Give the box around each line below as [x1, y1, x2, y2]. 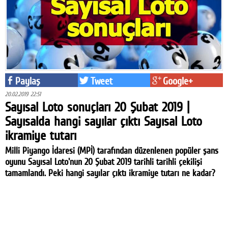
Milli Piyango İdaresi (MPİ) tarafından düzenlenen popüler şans [5, 145, 218, 156]
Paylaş [15, 74, 40, 87]
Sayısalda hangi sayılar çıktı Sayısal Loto [5, 113, 202, 129]
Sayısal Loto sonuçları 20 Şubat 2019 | [5, 99, 189, 115]
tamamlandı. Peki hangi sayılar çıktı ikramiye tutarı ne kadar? [5, 167, 215, 178]
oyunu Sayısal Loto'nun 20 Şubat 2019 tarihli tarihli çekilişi [5, 156, 202, 167]
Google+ [163, 74, 193, 87]
